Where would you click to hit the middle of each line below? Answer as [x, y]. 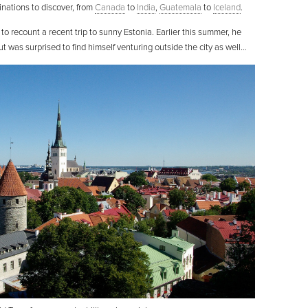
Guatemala [180, 7]
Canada [110, 7]
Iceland [227, 7]
